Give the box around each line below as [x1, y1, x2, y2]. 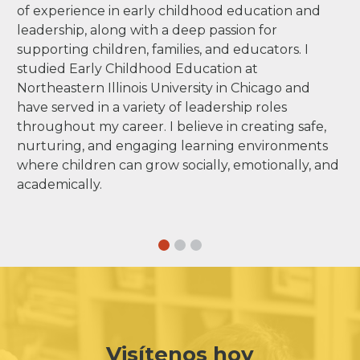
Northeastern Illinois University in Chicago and [17, 80, 311, 96]
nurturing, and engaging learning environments [17, 137, 329, 153]
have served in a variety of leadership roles [17, 99, 288, 115]
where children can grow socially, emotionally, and [17, 157, 340, 173]
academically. [17, 176, 103, 192]
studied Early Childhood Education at [17, 60, 259, 76]
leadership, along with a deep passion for [17, 22, 278, 38]
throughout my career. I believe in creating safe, [17, 118, 327, 134]
